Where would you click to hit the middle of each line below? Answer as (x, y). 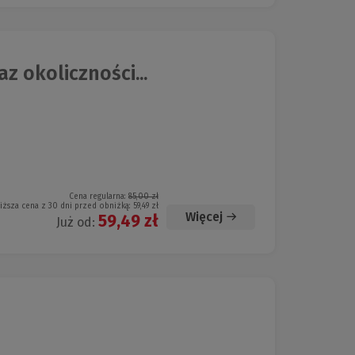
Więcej (204, 217)
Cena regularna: (99, 197)
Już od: (77, 223)
